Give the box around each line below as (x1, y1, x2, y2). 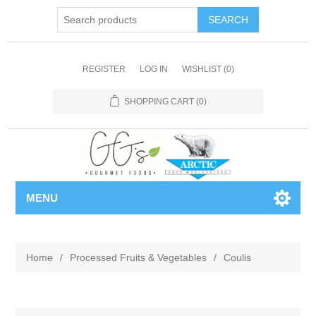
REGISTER (82, 64, 126, 74)
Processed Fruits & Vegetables (70, 252, 207, 263)
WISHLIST (181, 64, 221, 74)
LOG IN (139, 64, 168, 74)
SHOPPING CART (123, 97, 194, 107)
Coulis (224, 252, 252, 263)
